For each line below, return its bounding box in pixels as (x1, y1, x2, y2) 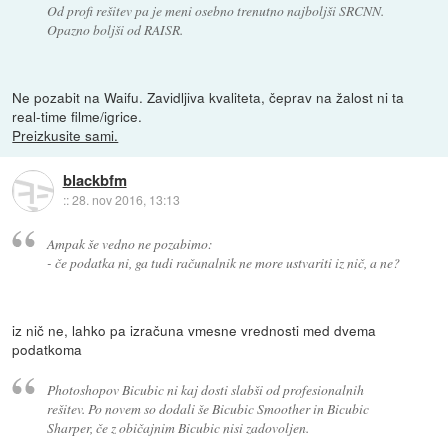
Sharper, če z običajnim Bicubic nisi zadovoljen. (46, 418, 309, 438)
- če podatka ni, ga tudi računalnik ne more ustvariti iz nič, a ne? (46, 252, 400, 272)
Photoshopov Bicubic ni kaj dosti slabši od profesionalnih (46, 380, 364, 400)
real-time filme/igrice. (12, 105, 143, 126)
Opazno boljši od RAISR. (46, 19, 183, 39)
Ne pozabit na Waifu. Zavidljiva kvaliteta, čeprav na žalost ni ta (12, 86, 405, 107)
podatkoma (12, 338, 83, 359)
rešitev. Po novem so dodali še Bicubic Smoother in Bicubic (46, 399, 369, 419)
